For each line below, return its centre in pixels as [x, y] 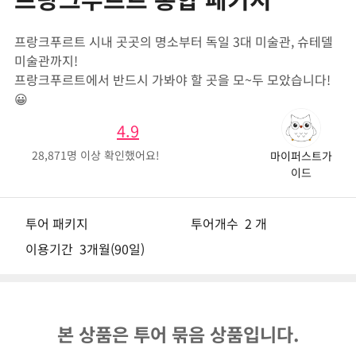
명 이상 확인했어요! [113, 155]
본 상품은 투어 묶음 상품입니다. [178, 334]
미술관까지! [46, 61]
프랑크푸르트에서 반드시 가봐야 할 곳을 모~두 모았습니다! [172, 80]
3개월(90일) [112, 249]
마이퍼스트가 [301, 156]
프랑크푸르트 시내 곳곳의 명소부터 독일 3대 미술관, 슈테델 [174, 42]
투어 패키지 [57, 224]
